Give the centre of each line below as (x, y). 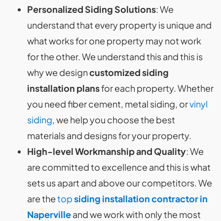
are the (42, 199)
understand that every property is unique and (119, 25)
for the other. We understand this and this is (115, 57)
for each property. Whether (157, 88)
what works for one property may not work (114, 41)
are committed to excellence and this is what (119, 167)
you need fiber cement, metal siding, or (108, 104)
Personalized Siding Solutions (92, 9)
